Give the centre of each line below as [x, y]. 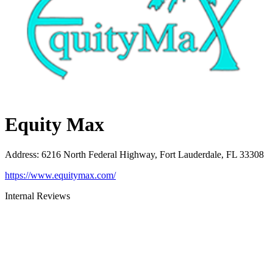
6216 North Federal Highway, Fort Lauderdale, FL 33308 [153, 154]
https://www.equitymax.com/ [60, 175]
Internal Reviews [37, 196]
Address [21, 154]
